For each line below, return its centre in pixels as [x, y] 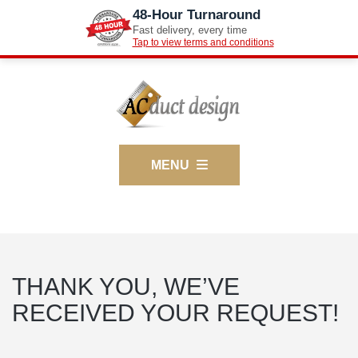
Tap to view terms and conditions [203, 42]
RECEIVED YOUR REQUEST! [175, 313]
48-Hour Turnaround [196, 15]
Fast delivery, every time [189, 30]
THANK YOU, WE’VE [126, 287]
